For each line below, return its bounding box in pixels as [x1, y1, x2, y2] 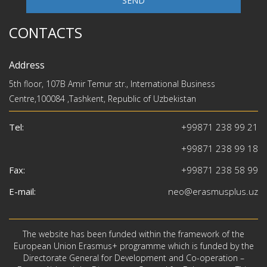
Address [9, 58, 45, 72]
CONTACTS [9, 23, 82, 43]
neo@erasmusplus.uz [168, 185, 258, 198]
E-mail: [9, 185, 36, 198]
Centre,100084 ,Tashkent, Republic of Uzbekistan [9, 93, 196, 105]
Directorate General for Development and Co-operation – [23, 252, 244, 264]
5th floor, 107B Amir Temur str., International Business [9, 78, 215, 90]
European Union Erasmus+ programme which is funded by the [13, 240, 254, 252]
